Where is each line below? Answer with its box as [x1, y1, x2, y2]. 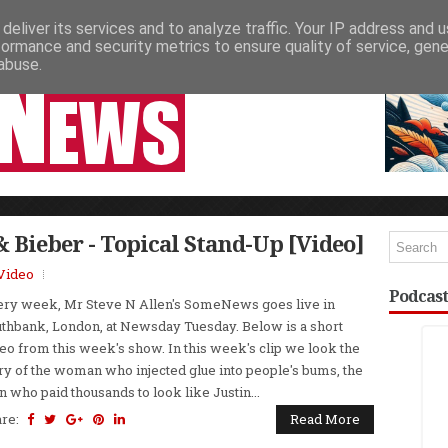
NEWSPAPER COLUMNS [25, 22, 135, 39]
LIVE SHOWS [167, 22, 226, 39]
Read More [290, 410, 360, 428]
